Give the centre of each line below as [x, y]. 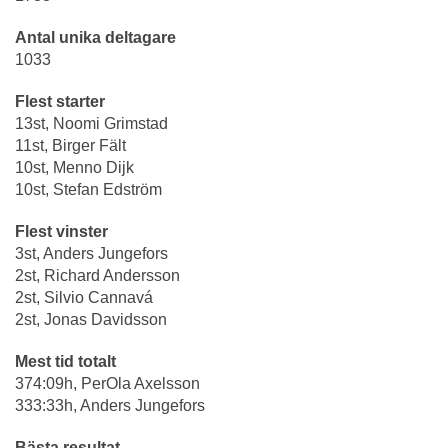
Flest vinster [61, 232]
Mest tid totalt [65, 362]
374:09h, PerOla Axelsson [107, 384]
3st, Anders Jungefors [93, 254]
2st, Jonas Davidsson [91, 320]
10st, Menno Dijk [74, 168]
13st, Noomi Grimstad [91, 124]
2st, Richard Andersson [99, 276]
